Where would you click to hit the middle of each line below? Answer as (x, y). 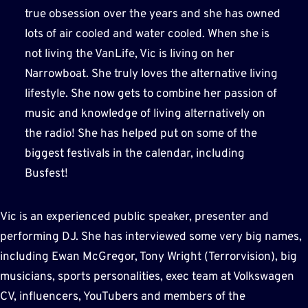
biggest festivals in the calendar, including (134, 154)
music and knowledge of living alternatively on (145, 114)
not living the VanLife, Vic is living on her (129, 54)
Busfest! (46, 174)
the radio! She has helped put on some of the (141, 134)
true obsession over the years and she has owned (152, 14)
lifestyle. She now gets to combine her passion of (151, 94)
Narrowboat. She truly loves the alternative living (151, 74)
